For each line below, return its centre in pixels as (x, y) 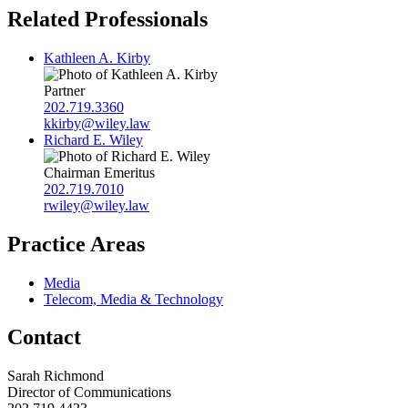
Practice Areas (76, 244)
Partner (64, 90)
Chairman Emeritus (99, 172)
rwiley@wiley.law (97, 205)
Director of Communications (89, 393)
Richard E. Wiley (93, 139)
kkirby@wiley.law (97, 123)
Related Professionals (107, 19)
